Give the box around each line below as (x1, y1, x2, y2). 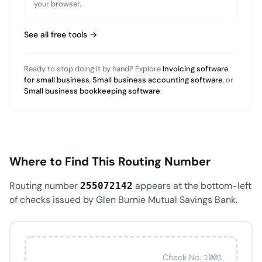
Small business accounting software (92, 75, 223, 85)
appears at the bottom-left (133, 180, 251, 192)
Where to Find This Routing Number (9, 154, 211, 169)
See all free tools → (24, 29, 97, 40)
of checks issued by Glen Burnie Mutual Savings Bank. (9, 194, 237, 206)
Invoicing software (163, 64, 229, 74)
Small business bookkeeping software (24, 86, 160, 96)
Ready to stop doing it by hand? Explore (24, 64, 161, 74)
